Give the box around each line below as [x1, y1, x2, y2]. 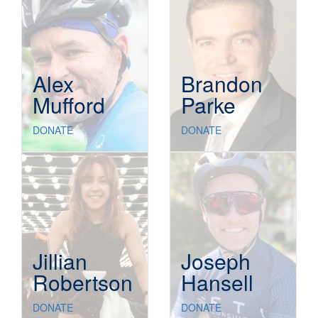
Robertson [33, 267, 133, 298]
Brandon [181, 68, 263, 99]
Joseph [181, 246, 251, 277]
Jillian [33, 246, 87, 277]
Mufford [33, 89, 105, 121]
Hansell [181, 267, 253, 298]
